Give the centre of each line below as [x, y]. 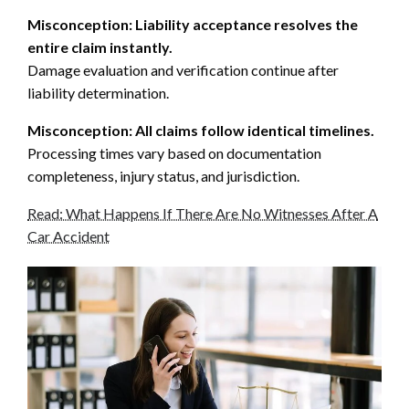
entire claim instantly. [100, 47]
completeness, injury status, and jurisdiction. [163, 176]
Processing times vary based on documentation [174, 153]
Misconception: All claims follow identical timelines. [201, 131]
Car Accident [68, 236]
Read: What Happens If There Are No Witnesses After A [203, 214]
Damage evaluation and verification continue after [183, 70]
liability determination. [98, 93]
